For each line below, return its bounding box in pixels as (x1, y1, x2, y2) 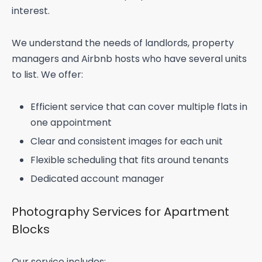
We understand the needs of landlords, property (12, 36, 234, 50)
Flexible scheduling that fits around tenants (30, 153, 229, 167)
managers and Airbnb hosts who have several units (12, 52, 247, 66)
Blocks (12, 221, 50, 238)
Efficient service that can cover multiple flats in (30, 100, 247, 114)
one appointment (30, 116, 112, 130)
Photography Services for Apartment (12, 204, 229, 220)
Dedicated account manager (30, 172, 164, 186)
